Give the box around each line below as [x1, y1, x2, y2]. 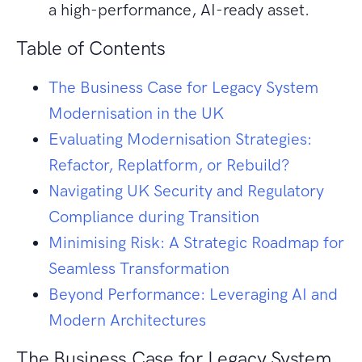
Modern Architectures [48, 310, 206, 330]
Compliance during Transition [48, 207, 259, 227]
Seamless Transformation [48, 259, 229, 279]
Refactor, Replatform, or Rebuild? [48, 155, 289, 175]
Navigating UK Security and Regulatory [48, 181, 324, 201]
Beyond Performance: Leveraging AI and [48, 284, 338, 305]
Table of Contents [16, 36, 166, 61]
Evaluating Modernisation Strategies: [48, 129, 312, 149]
